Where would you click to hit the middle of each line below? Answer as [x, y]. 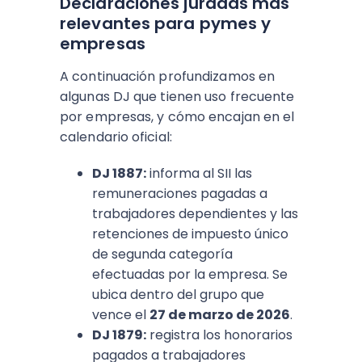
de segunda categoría [162, 254]
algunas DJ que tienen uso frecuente [177, 97]
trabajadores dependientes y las [195, 214]
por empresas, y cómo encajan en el [177, 117]
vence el [121, 315]
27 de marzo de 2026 [220, 315]
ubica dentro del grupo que [178, 295]
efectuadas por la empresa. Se [190, 274]
